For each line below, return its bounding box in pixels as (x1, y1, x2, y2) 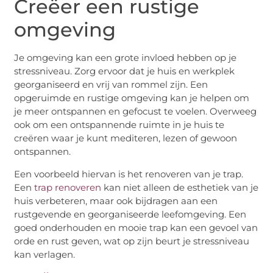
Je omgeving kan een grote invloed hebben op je (14, 52, 237, 64)
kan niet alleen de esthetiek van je (101, 181, 259, 193)
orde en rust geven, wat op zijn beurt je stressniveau (14, 235, 250, 247)
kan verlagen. (14, 248, 76, 260)
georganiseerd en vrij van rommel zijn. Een (14, 79, 208, 91)
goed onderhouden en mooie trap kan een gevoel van (14, 221, 258, 233)
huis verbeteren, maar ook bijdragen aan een (14, 194, 218, 207)
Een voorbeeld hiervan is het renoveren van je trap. (14, 168, 244, 180)
